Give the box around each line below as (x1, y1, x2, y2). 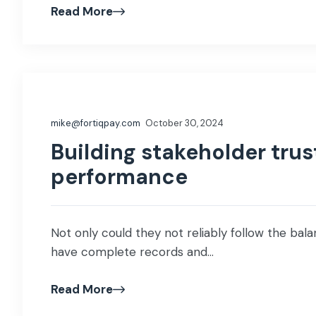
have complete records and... (51, 244, 214, 260)
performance (51, 163, 188, 190)
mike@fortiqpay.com (51, 117, 140, 129)
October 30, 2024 (145, 117, 224, 129)
